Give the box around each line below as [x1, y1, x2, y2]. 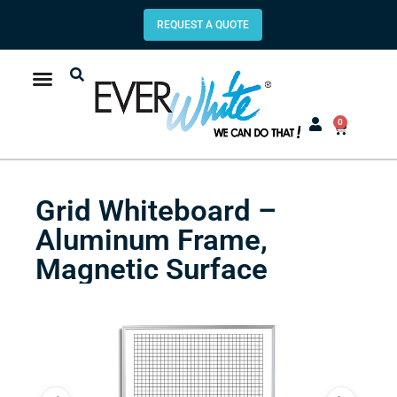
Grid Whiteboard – [35, 192, 276, 228]
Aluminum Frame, [35, 222, 268, 257]
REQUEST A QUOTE [157, 19, 249, 31]
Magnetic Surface [35, 251, 268, 286]
